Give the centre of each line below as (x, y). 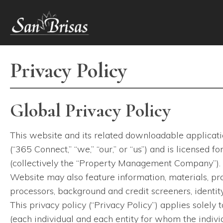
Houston (99, 9)
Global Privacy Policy (90, 111)
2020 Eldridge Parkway (45, 9)
